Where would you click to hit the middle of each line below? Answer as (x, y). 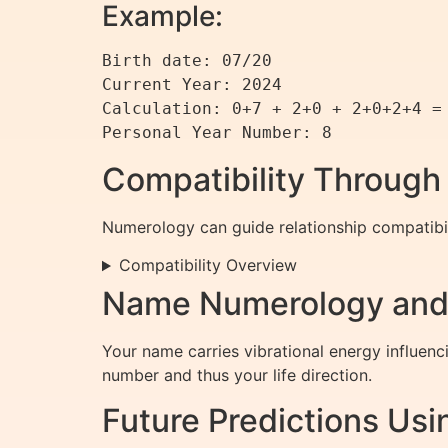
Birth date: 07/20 (197, 60)
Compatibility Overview (207, 265)
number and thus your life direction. (237, 375)
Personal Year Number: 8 (217, 132)
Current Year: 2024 (202, 84)
